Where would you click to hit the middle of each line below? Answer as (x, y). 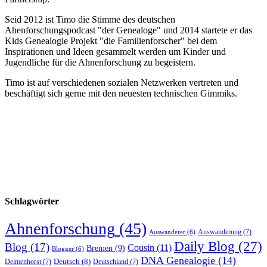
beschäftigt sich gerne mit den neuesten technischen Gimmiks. (121, 94)
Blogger (63, 249)
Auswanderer (167, 232)
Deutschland (111, 262)
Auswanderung (220, 232)
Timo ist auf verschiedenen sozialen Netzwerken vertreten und (122, 83)
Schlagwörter (32, 201)
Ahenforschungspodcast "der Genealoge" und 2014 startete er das (128, 30)
